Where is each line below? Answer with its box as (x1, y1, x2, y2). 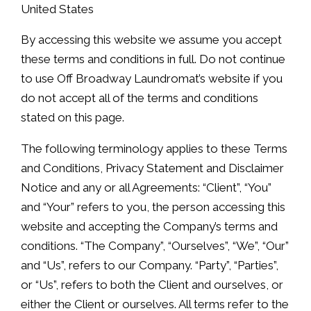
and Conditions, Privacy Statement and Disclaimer (21, 161, 284, 176)
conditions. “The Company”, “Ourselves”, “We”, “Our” (21, 239, 289, 253)
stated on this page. (21, 110, 124, 125)
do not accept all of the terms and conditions (21, 91, 258, 106)
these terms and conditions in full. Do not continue (21, 52, 285, 67)
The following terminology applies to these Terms (21, 142, 287, 156)
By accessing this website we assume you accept (21, 33, 282, 47)
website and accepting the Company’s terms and (21, 219, 278, 234)
